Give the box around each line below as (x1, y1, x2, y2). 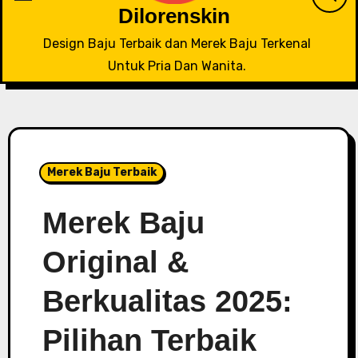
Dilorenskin (117, 4, 230, 28)
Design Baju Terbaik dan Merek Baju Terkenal (43, 36, 311, 51)
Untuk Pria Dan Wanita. (108, 58, 246, 74)
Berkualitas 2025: (42, 284, 292, 318)
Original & (42, 245, 189, 279)
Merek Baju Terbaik (46, 165, 157, 179)
